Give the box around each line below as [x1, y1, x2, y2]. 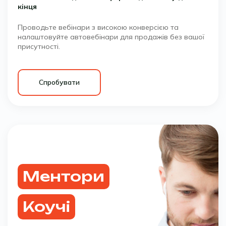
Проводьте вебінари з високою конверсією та [18, 23, 179, 32]
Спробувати [39, 78, 80, 87]
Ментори [23, 167, 104, 186]
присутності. [18, 42, 60, 51]
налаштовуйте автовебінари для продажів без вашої [18, 32, 204, 42]
